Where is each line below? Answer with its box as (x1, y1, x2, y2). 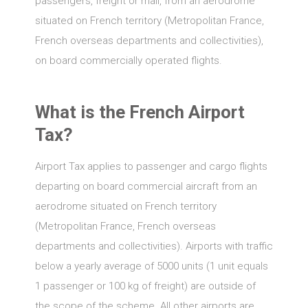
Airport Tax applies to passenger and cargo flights (34, 160, 267, 173)
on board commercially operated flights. (34, 54, 222, 67)
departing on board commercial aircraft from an (34, 180, 257, 192)
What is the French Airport (34, 102, 245, 122)
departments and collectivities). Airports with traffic (34, 240, 273, 252)
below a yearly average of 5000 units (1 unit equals (34, 260, 268, 272)
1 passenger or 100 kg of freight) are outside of (34, 280, 256, 292)
